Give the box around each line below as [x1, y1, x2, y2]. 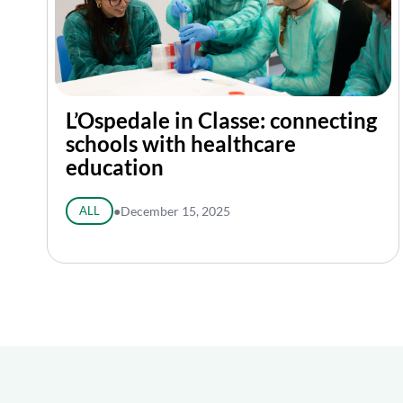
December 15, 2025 [120, 203, 230, 219]
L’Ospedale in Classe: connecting [66, 107, 377, 133]
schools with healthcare [66, 130, 296, 157]
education [66, 154, 164, 180]
